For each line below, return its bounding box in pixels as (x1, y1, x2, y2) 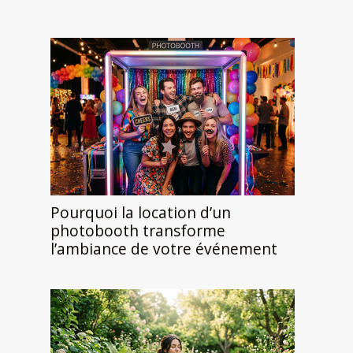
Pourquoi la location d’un (50, 201, 231, 223)
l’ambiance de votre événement (50, 237, 277, 259)
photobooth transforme (50, 219, 225, 241)
